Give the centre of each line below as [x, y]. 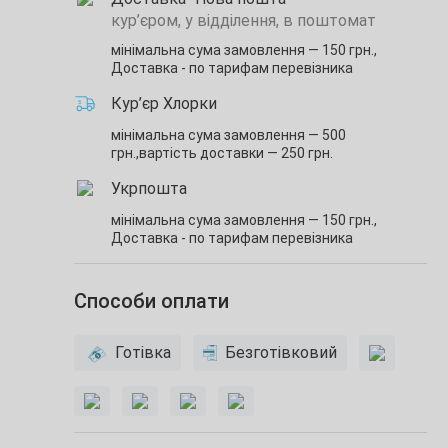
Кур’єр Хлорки [164, 104]
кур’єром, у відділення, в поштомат [243, 21]
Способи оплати [151, 301]
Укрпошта [149, 189]
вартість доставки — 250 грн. [236, 153]
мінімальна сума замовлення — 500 [228, 135]
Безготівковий [281, 353]
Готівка [143, 353]
